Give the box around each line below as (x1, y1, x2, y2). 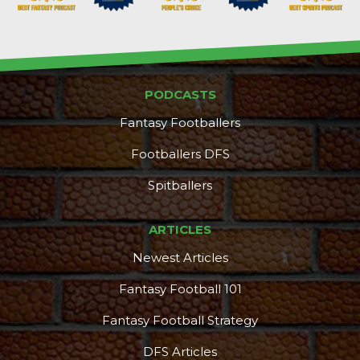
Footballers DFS (130, 145, 230, 162)
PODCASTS (144, 86, 216, 102)
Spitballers (148, 177, 212, 193)
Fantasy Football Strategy (102, 312, 258, 328)
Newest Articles (132, 249, 228, 265)
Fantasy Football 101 (118, 280, 242, 297)
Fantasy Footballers (120, 114, 240, 130)
